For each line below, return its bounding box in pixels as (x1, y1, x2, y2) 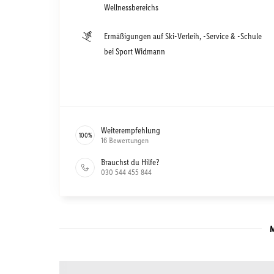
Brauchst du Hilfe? (101, 157, 159, 168)
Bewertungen (109, 135, 149, 145)
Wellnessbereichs (104, 2, 158, 13)
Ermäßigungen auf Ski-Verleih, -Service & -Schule (104, 31, 262, 42)
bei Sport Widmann (104, 46, 165, 57)
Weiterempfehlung (101, 125, 160, 136)
